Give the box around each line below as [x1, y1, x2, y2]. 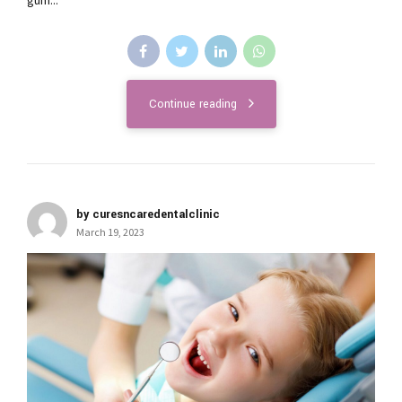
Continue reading [148, 95, 237, 112]
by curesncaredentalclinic [76, 205, 220, 223]
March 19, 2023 [76, 224, 144, 239]
